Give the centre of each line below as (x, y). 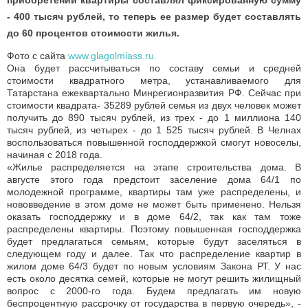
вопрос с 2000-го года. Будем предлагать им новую (154, 290)
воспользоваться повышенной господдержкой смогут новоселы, (154, 142)
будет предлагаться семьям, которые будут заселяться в (154, 241)
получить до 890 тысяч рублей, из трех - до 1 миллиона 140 (154, 117)
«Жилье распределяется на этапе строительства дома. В (154, 167)
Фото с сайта (37, 55)
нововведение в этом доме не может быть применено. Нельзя (154, 204)
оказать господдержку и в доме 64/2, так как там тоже (154, 216)
